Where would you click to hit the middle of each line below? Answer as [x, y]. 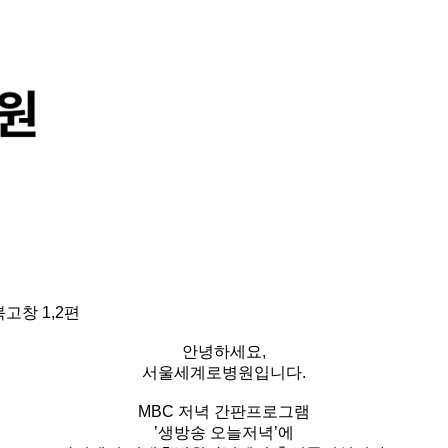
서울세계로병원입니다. [224, 372]
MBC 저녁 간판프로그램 [224, 411]
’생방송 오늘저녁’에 [224, 432]
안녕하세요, [224, 351]
